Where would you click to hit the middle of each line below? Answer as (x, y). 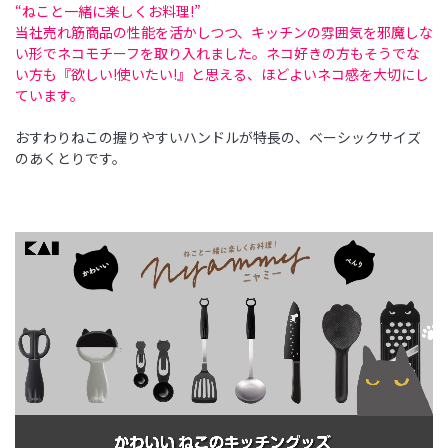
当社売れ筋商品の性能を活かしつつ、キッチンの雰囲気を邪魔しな (224, 31)
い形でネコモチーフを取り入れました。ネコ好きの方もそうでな (217, 52)
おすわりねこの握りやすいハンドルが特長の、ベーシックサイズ (218, 136)
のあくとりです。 (70, 157)
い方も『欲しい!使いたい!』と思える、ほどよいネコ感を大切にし (222, 73)
